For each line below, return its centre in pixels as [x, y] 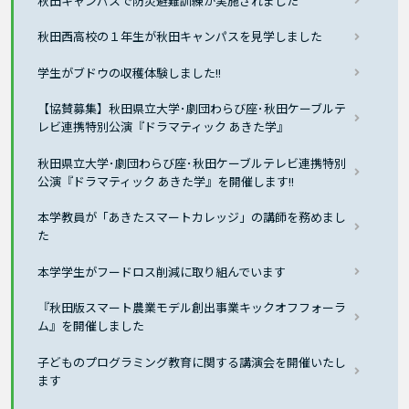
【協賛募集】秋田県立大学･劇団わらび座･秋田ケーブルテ [192, 109]
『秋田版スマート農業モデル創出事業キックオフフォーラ [192, 308]
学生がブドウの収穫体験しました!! [130, 72]
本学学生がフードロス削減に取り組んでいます [162, 271]
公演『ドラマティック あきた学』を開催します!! [166, 181]
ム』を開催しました [91, 326]
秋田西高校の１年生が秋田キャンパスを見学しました [180, 37]
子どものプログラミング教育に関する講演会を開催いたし [192, 362]
